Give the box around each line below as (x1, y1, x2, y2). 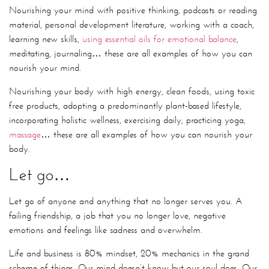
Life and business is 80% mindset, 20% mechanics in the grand (9, 247, 249, 259)
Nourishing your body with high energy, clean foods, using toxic (9, 85, 255, 97)
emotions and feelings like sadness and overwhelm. (9, 224, 202, 236)
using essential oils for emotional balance (82, 33, 237, 45)
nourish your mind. (9, 62, 81, 74)
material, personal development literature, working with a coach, (9, 19, 254, 31)
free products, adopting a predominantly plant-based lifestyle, (9, 99, 241, 111)
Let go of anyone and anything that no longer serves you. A (9, 195, 243, 207)
